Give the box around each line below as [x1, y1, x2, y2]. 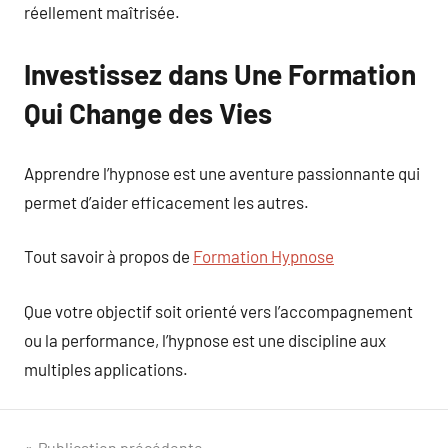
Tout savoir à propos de [24, 246, 193, 266]
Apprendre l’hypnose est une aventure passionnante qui [24, 162, 420, 183]
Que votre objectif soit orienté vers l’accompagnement [24, 300, 413, 321]
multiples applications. [24, 358, 188, 379]
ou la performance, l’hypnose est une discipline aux [24, 329, 386, 350]
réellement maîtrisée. [24, 2, 180, 22]
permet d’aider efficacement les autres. [24, 191, 309, 212]
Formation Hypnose [193, 246, 334, 266]
